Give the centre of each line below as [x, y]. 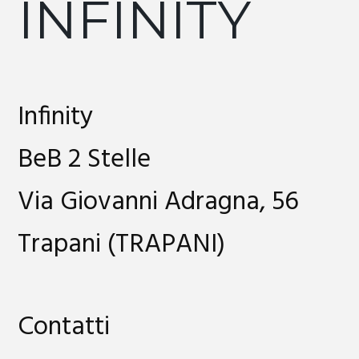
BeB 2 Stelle [85, 160]
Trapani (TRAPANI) [122, 245]
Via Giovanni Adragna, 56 [159, 203]
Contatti [64, 327]
